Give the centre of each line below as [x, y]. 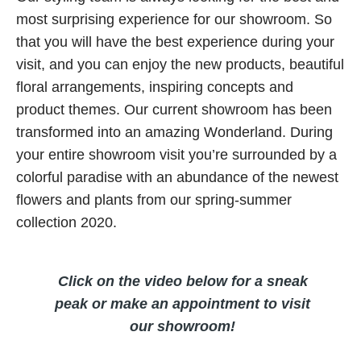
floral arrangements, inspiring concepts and [155, 87]
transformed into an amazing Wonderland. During [174, 132]
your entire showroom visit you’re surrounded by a [176, 155]
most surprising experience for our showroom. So [174, 19]
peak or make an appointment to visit [183, 304]
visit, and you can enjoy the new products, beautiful [180, 64]
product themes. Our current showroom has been [174, 110]
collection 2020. [66, 222]
